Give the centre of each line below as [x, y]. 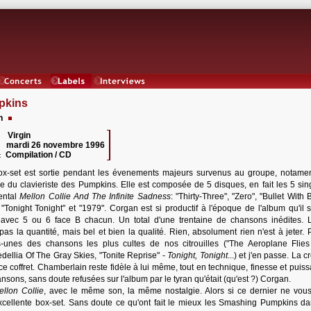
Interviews [123, 94]
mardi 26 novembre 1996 [56, 145]
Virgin [19, 135]
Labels [71, 94]
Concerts [23, 94]
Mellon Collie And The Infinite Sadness [95, 196]
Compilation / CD [41, 155]
